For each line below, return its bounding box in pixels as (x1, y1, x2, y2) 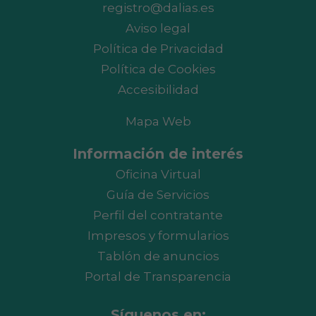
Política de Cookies (100, 62, 216, 77)
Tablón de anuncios (97, 249, 219, 264)
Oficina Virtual (115, 167, 201, 182)
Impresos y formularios (87, 229, 229, 243)
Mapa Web (125, 114, 191, 129)
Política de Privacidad (92, 42, 224, 56)
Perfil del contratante (93, 208, 223, 223)
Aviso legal (126, 21, 190, 36)
